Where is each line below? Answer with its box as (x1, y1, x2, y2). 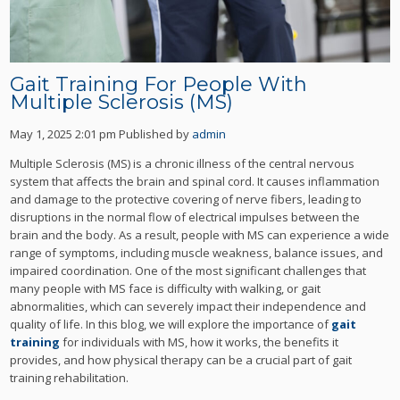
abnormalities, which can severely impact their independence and (10, 297, 367, 314)
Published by (119, 125, 193, 142)
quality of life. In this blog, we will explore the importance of (10, 315, 332, 332)
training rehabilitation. (10, 369, 129, 386)
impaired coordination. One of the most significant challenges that (10, 262, 367, 279)
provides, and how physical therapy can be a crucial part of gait (10, 351, 353, 368)
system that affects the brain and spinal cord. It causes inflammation (10, 172, 380, 189)
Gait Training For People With (10, 72, 308, 97)
